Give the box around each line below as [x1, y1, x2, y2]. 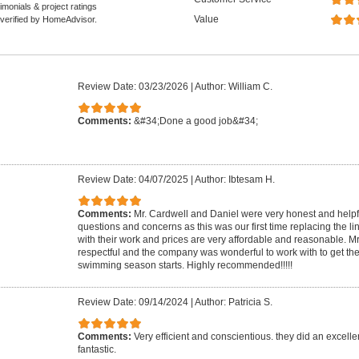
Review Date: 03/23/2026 [78, 81, 188, 92]
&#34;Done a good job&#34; [134, 115, 258, 127]
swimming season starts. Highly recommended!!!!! [78, 259, 292, 271]
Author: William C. [195, 81, 272, 92]
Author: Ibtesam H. [195, 174, 275, 185]
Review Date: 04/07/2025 [78, 174, 188, 185]
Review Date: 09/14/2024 [78, 296, 188, 309]
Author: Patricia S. [195, 296, 272, 309]
